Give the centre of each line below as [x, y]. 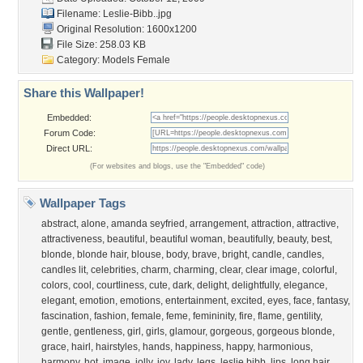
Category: [78, 60]
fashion [110, 316]
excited [247, 301]
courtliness [120, 285]
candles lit [64, 270]
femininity [214, 316]
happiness [198, 347]
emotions [140, 301]
